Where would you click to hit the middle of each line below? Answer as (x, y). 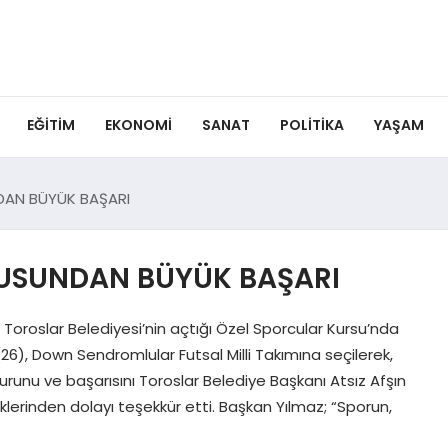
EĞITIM (51, 125)
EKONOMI (138, 125)
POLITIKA (312, 125)
